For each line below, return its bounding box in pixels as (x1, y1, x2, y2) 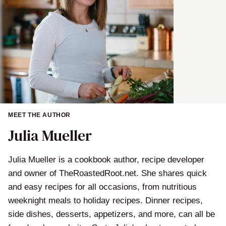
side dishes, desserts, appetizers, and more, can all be (8, 209, 215, 219)
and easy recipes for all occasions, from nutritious (8, 182, 197, 192)
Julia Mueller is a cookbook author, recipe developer (8, 155, 204, 165)
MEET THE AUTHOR (8, 111, 71, 119)
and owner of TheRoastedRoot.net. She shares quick (8, 168, 207, 179)
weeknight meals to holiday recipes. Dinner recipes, (8, 196, 203, 206)
